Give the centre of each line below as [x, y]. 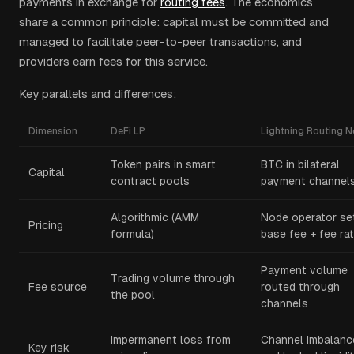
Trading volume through [173, 278]
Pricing [46, 225]
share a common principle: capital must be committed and [174, 22]
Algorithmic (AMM [155, 217]
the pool [133, 295]
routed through [300, 287]
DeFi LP [128, 131]
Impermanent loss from [171, 340]
